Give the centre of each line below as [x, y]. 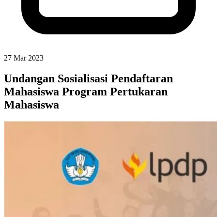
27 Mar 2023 [24, 58]
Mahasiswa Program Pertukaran [86, 91]
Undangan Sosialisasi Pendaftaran [88, 78]
